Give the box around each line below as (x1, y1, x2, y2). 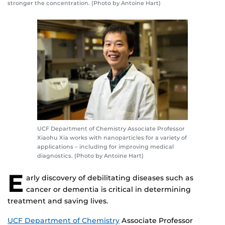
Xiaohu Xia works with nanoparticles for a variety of (37, 134, 187, 142)
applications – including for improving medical (37, 143, 174, 151)
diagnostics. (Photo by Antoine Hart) (37, 152, 144, 160)
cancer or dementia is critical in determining (26, 185, 191, 194)
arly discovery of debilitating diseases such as (26, 173, 193, 183)
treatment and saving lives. (8, 196, 108, 206)
